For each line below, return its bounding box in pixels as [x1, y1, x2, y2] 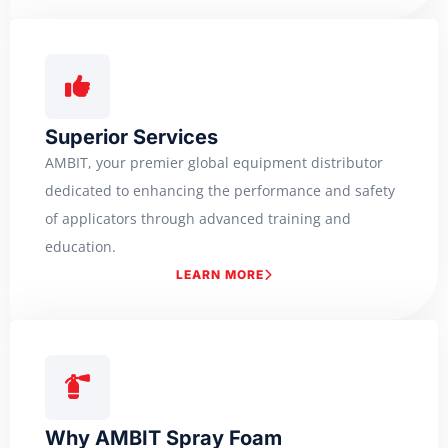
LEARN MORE [175, 267, 264, 283]
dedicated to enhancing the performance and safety [45, 181, 395, 201]
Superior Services [45, 125, 218, 150]
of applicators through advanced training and [45, 209, 351, 229]
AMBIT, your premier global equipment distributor [45, 153, 383, 173]
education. [45, 237, 116, 257]
